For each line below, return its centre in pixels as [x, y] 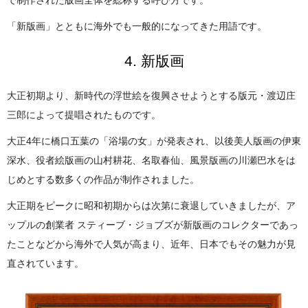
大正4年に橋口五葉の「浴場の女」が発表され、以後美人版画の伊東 [154, 141]
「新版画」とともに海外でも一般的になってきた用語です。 [137, 26]
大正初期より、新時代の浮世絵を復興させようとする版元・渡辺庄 [151, 96]
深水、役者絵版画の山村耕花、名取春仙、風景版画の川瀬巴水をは [151, 160]
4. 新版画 [154, 61]
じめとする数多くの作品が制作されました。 [103, 179]
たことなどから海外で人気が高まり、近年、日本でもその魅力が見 [151, 244]
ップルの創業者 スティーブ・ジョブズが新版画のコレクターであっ [153, 225]
